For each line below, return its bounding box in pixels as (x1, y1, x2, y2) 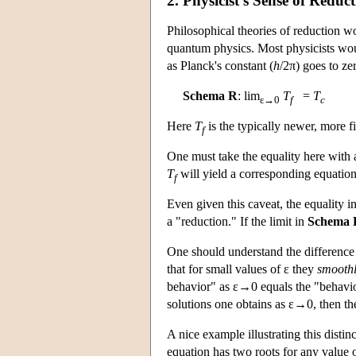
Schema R (183, 88, 238, 103)
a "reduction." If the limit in (167, 214, 308, 228)
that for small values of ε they (167, 261, 317, 276)
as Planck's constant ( (167, 58, 273, 72)
